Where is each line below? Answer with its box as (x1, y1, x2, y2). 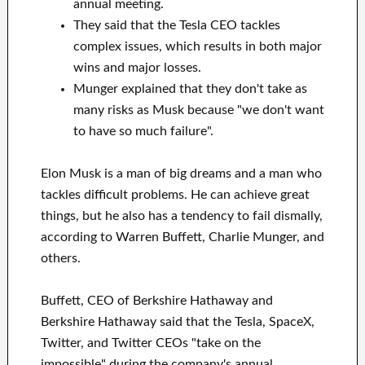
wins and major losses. (73, 61, 201, 75)
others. (40, 252, 81, 266)
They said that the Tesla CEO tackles (73, 19, 280, 33)
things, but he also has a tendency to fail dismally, (40, 209, 323, 223)
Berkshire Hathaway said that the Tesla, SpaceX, (40, 315, 314, 329)
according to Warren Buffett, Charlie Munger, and (40, 231, 324, 244)
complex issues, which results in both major (73, 40, 322, 54)
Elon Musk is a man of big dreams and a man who (40, 167, 322, 181)
